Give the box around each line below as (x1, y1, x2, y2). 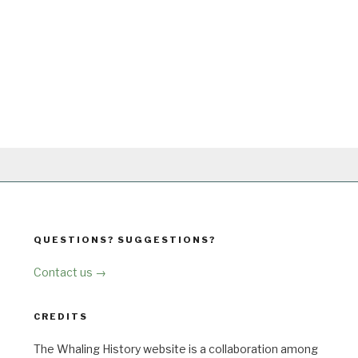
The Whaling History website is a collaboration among (34, 342, 318, 356)
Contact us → (34, 265, 106, 279)
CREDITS (34, 311, 88, 323)
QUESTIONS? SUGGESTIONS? (34, 233, 216, 245)
